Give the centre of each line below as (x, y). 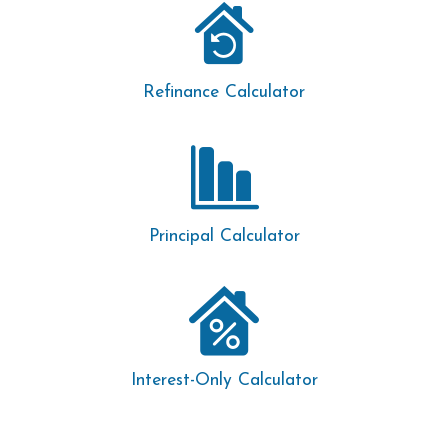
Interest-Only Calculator (224, 380)
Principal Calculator (224, 236)
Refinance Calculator (224, 92)
